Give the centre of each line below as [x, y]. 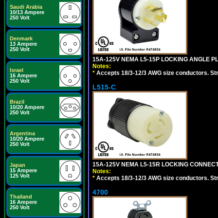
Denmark [21, 38]
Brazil [17, 102]
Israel [17, 70]
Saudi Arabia [26, 7]
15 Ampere [23, 170]
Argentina [22, 133]
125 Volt [20, 176]
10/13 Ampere [27, 12]
